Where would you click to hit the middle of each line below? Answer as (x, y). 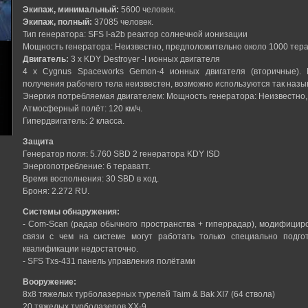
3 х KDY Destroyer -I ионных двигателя (144, 59)
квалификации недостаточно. (80, 249)
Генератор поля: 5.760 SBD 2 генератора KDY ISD (121, 154)
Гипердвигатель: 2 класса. (73, 121)
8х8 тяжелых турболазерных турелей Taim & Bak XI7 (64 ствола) (148, 295)
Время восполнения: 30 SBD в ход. (90, 179)
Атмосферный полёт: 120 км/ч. (82, 109)
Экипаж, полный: (57, 22)
